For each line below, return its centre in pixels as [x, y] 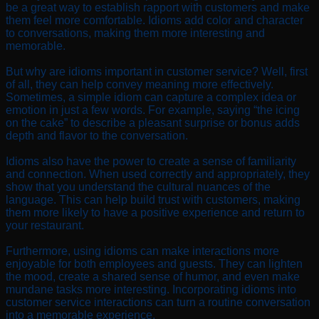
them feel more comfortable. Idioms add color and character [155, 20]
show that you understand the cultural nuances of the [138, 187]
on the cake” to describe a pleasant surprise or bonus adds [153, 122]
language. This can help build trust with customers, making [153, 199]
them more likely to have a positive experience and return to [155, 212]
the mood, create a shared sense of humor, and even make [153, 276]
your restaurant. [45, 225]
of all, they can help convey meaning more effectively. [140, 84]
